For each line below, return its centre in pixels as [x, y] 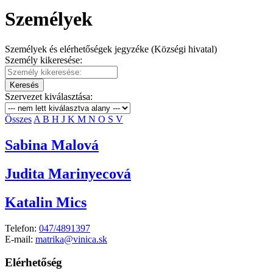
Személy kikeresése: [44, 60]
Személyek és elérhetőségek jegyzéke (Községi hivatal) [111, 49]
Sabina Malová [52, 145]
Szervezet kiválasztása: [49, 96]
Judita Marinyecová [68, 173]
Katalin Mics [46, 202]
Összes [18, 119]
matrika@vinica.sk [71, 239]
